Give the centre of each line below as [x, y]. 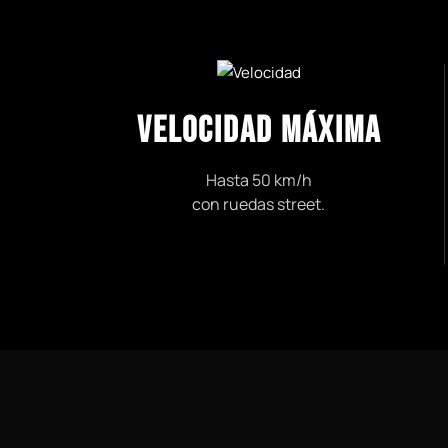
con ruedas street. [259, 204]
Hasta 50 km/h [258, 180]
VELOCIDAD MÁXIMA [258, 132]
